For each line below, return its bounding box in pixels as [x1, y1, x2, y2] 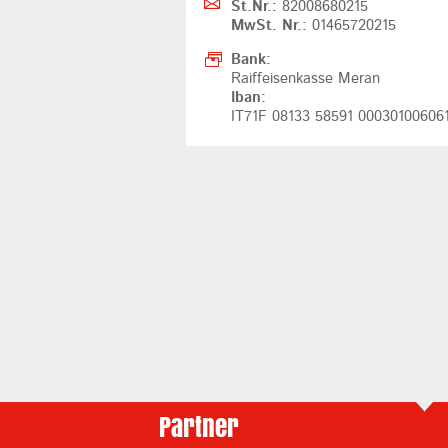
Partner [159, 407, 239, 446]
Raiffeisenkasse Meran [230, 70, 380, 86]
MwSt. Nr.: [230, 17, 312, 33]
